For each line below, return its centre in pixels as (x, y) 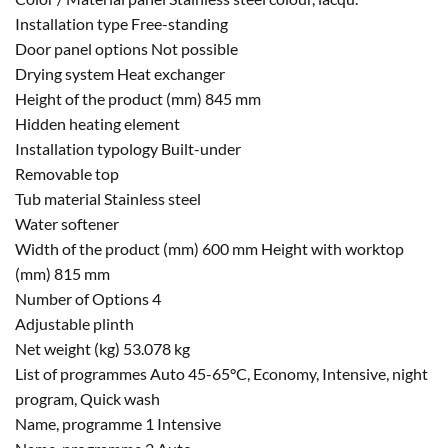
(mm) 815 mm (62, 274)
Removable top (67, 174)
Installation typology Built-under (128, 149)
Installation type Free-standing (121, 24)
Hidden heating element (97, 124)
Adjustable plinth (74, 324)
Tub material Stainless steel (108, 199)
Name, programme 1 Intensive (118, 424)
